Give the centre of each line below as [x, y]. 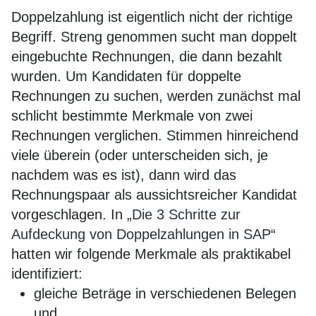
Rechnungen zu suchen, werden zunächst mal [156, 96]
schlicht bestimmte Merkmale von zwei [132, 116]
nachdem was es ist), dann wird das [124, 175]
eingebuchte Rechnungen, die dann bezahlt [147, 56]
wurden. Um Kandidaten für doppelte [126, 76]
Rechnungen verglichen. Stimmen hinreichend [155, 135]
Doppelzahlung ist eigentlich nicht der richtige [152, 17]
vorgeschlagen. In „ [72, 214]
